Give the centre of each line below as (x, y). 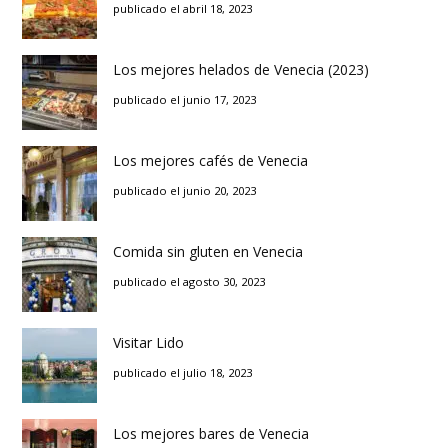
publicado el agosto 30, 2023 (189, 282)
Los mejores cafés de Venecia (210, 161)
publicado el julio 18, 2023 (182, 373)
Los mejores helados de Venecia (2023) (241, 70)
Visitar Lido (148, 343)
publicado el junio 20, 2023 (184, 191)
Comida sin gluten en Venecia (208, 252)
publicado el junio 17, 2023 (184, 100)
